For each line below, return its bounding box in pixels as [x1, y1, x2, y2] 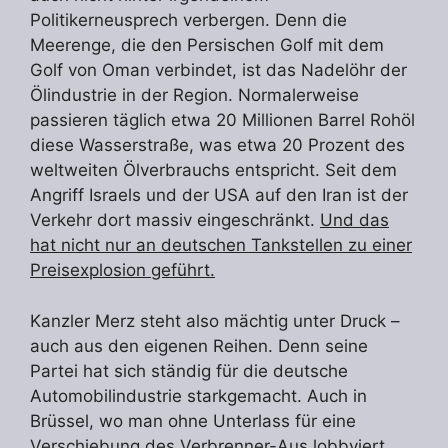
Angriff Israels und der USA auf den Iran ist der [30, 185, 408, 206]
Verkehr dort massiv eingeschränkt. [30, 210, 320, 231]
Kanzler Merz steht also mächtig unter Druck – [30, 310, 400, 331]
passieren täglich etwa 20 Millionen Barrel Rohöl [30, 110, 415, 131]
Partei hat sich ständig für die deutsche [30, 360, 348, 381]
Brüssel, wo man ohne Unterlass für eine [30, 410, 356, 431]
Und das [320, 210, 389, 231]
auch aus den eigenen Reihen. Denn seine [30, 335, 368, 356]
